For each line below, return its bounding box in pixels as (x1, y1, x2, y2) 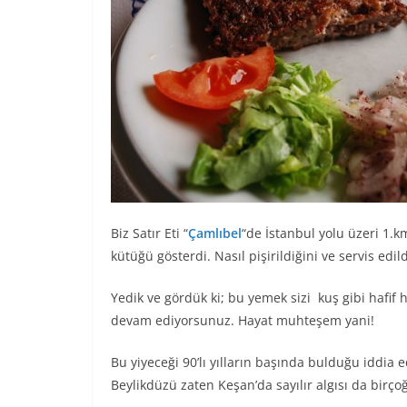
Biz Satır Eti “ (111, 223, 188, 242)
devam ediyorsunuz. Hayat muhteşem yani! (111, 311, 374, 329)
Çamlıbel (188, 223, 242, 242)
